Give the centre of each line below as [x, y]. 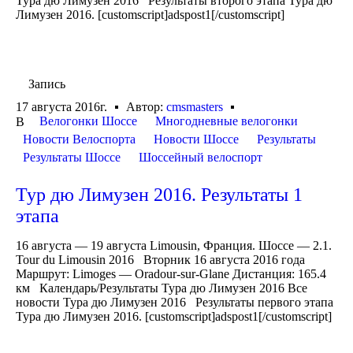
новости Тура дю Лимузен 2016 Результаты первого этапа [175, 303]
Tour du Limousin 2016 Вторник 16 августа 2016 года [160, 260]
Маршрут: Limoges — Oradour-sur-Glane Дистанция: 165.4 [171, 274]
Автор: [146, 107]
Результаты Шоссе [72, 158]
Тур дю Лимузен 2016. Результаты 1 [159, 195]
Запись [47, 84]
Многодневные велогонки [227, 121]
